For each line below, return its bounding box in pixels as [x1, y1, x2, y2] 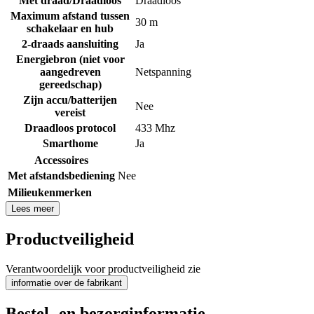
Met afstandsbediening [8, 170, 115, 182]
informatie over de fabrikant [11, 278, 122, 288]
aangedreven [39, 66, 101, 78]
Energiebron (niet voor [15, 53, 125, 66]
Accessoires [34, 154, 88, 167]
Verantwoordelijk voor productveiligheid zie [6, 263, 200, 275]
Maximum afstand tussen [11, 10, 130, 22]
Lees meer [11, 203, 54, 214]
